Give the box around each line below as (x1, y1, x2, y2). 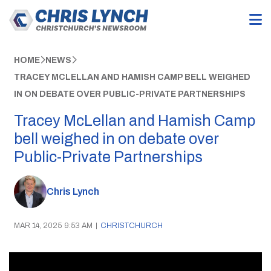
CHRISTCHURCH (100, 221, 163, 230)
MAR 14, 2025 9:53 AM (13, 221, 93, 230)
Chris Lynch (46, 186, 99, 197)
